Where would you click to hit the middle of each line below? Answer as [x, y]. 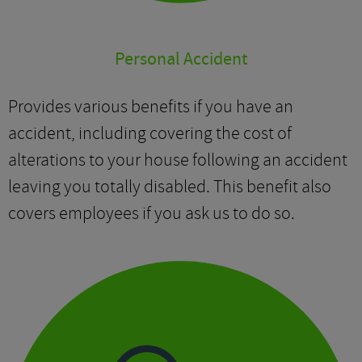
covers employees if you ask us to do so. [152, 213]
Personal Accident [181, 59]
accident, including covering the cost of [150, 133]
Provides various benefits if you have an [151, 107]
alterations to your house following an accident [178, 160]
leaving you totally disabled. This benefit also [170, 187]
